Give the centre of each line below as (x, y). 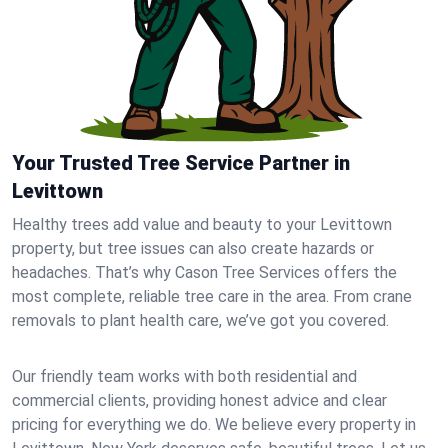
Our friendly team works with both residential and (184, 376)
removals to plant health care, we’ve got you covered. (200, 320)
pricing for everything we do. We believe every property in (214, 424)
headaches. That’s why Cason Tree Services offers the (204, 272)
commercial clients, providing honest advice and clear (199, 400)
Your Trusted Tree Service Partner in (181, 163)
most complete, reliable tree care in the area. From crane (212, 296)
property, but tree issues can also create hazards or (193, 248)
